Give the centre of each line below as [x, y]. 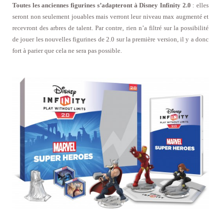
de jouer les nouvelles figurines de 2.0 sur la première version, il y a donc [110, 39]
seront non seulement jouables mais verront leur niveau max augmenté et [110, 16]
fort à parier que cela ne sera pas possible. [67, 50]
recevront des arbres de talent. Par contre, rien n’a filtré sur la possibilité [110, 28]
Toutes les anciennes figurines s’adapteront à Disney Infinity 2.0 [102, 5]
